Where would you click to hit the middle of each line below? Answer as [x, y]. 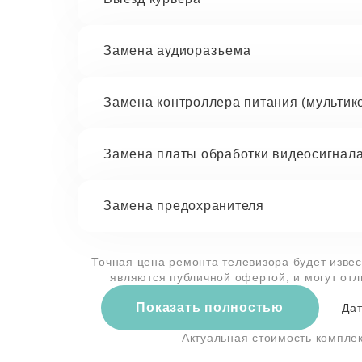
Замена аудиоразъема [177, 51]
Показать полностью [210, 307]
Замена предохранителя [184, 206]
